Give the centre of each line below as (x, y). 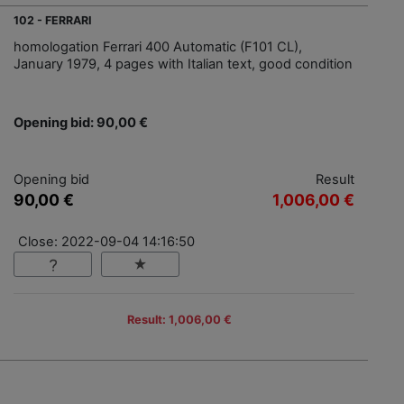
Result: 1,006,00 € (179, 320)
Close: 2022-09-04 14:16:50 (106, 242)
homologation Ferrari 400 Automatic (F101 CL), (158, 47)
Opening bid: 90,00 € (81, 123)
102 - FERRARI (53, 21)
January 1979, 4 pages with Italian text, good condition (183, 64)
